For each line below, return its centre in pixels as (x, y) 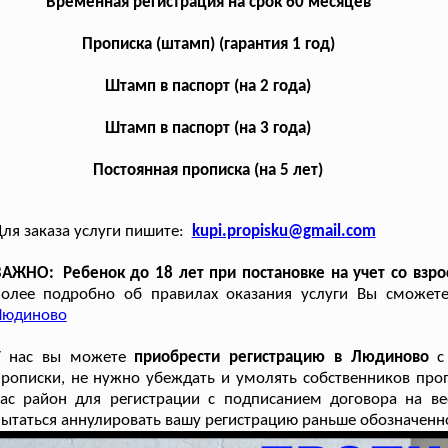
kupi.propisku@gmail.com (283, 231)
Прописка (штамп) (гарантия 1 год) (208, 44)
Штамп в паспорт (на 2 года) (208, 86)
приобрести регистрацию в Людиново (281, 357)
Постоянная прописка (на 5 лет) (208, 170)
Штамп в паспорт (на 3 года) (208, 128)
